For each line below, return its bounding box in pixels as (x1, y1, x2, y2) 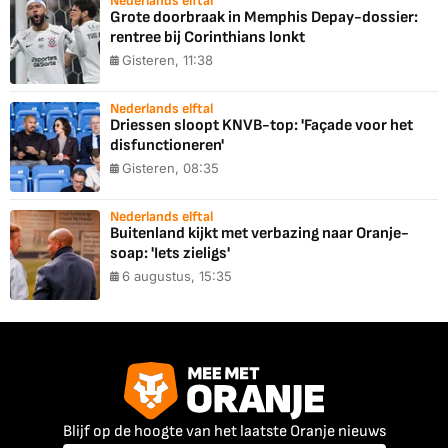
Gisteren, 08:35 (122, 160, 219, 177)
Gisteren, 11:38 (122, 52, 213, 69)
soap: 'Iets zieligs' (110, 244, 230, 264)
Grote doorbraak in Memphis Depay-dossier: (110, 8, 418, 28)
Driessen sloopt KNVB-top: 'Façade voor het (110, 116, 413, 136)
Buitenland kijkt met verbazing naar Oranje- (110, 224, 409, 244)
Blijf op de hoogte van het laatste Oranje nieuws (62, 421, 386, 441)
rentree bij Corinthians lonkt (110, 28, 305, 48)
